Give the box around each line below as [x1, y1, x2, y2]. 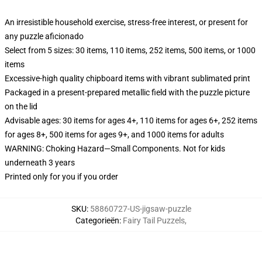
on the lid [5, 102, 37, 111]
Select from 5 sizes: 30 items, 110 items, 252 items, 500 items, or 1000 [5, 46, 256, 55]
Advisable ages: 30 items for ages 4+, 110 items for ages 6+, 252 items [5, 116, 257, 125]
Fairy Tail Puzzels [123, 216, 185, 225]
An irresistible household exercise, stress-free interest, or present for [5, 18, 248, 27]
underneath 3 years [5, 158, 75, 167]
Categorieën [75, 216, 119, 225]
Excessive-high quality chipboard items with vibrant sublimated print [5, 74, 250, 83]
